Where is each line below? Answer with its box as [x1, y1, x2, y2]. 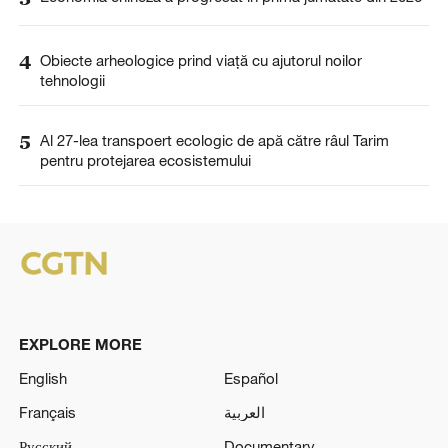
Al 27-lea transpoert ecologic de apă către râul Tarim [39, 131, 389, 150]
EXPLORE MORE [18, 335, 142, 354]
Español [224, 369, 278, 388]
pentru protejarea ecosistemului [39, 151, 251, 170]
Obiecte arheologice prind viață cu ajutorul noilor [39, 50, 362, 69]
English [18, 369, 67, 388]
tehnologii [39, 70, 105, 89]
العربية [224, 402, 265, 421]
